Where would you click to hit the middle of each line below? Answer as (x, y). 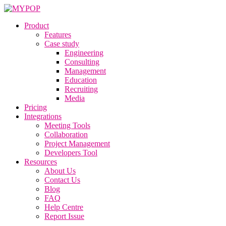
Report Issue (64, 216)
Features (58, 35)
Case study (62, 44)
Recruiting (81, 89)
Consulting (82, 62)
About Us (60, 171)
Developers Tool (71, 153)
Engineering (84, 53)
